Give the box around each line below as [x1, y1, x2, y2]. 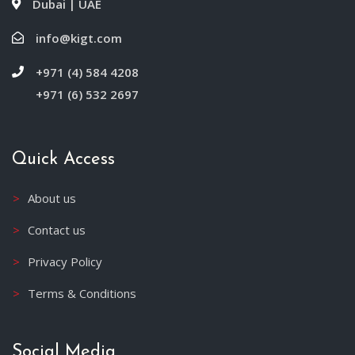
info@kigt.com [36, 30, 122, 47]
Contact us [28, 222, 86, 239]
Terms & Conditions [28, 285, 136, 302]
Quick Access [12, 151, 115, 170]
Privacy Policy [28, 254, 102, 270]
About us [28, 190, 76, 207]
